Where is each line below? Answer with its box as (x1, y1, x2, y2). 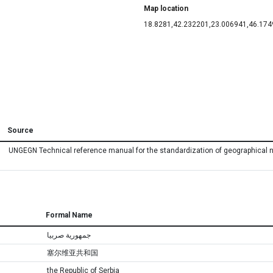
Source (7, 126, 34, 135)
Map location (144, 4, 188, 13)
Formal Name (46, 211, 93, 219)
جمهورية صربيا (47, 231, 91, 239)
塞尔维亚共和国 (47, 249, 98, 257)
